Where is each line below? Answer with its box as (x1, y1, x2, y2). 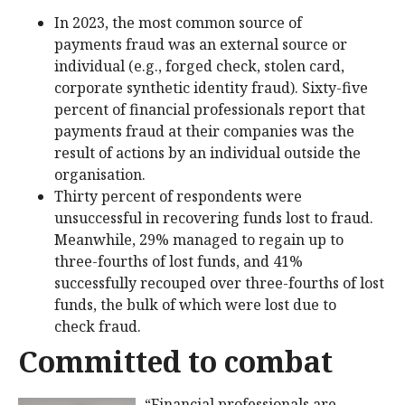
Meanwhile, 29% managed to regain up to (54, 229, 344, 250)
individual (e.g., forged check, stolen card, (54, 55, 344, 76)
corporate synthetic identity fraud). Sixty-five (54, 77, 368, 98)
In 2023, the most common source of (54, 12, 302, 33)
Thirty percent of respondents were (54, 185, 302, 206)
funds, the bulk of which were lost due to (54, 294, 336, 315)
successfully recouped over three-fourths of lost (54, 272, 384, 293)
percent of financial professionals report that (54, 99, 365, 119)
